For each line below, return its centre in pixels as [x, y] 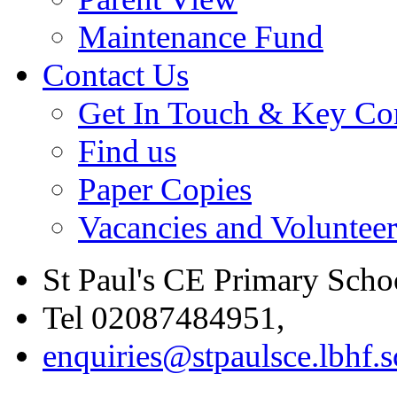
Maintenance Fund [201, 36]
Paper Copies [165, 189]
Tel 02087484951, [163, 317]
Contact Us [116, 74]
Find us [127, 151]
